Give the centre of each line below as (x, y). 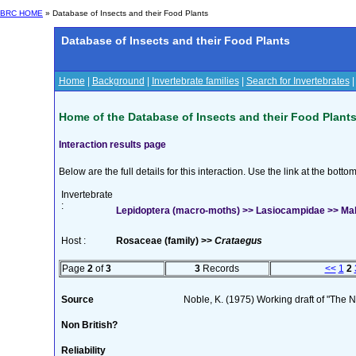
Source (77, 299)
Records (220, 268)
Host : (73, 240)
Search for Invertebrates (298, 81)
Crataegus (238, 240)
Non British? (89, 325)
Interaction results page (112, 144)
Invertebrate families (195, 81)
